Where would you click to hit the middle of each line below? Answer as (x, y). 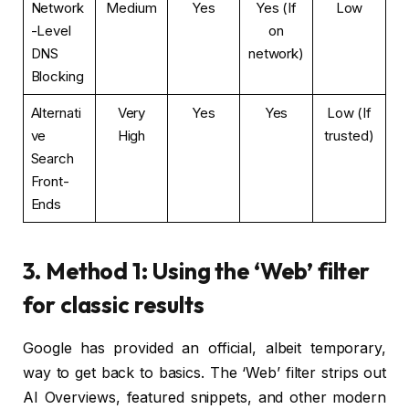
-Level (51, 30)
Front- (50, 181)
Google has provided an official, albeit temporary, (204, 348)
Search (52, 158)
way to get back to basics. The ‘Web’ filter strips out (204, 373)
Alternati (56, 112)
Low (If (349, 112)
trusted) (349, 135)
